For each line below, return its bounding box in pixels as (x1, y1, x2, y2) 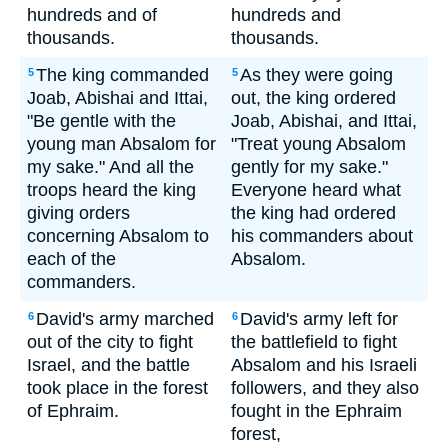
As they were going (240, 65, 393, 85)
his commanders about (231, 226, 413, 246)
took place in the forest (27, 378, 208, 398)
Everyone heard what (231, 180, 401, 200)
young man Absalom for (27, 134, 216, 154)
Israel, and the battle (27, 355, 190, 375)
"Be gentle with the (27, 111, 176, 131)
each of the (27, 249, 116, 269)
